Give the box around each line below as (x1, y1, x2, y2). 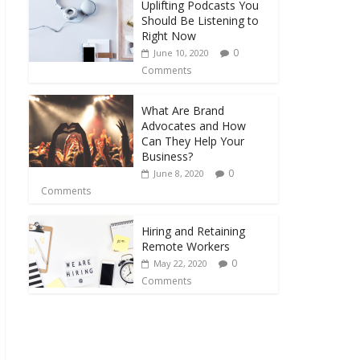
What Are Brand (141, 102, 224, 118)
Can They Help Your (141, 133, 244, 149)
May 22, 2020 (153, 256, 207, 269)
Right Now (141, 27, 196, 43)
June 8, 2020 (153, 166, 204, 179)
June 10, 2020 (153, 46, 209, 59)
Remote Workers (141, 238, 230, 254)
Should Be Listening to (141, 12, 259, 28)
